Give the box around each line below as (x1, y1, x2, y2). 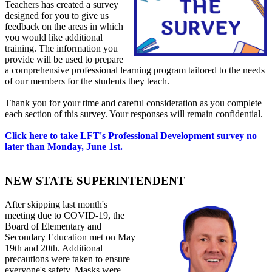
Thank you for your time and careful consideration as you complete (5, 97, 262, 108)
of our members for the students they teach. (5, 75, 169, 86)
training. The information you (5, 42, 118, 53)
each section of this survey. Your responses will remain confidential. (5, 108, 263, 119)
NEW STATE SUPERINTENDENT (5, 174, 185, 188)
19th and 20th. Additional (5, 243, 103, 253)
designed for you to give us (5, 10, 109, 21)
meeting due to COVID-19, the (5, 210, 124, 220)
